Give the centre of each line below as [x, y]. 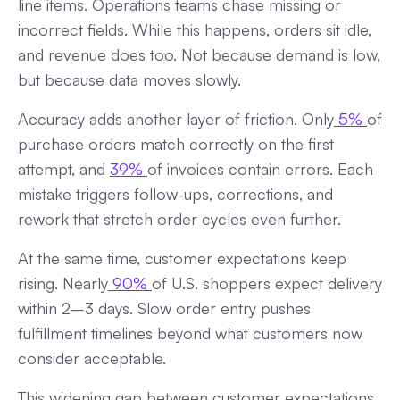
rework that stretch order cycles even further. [179, 218]
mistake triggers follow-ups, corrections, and [175, 193]
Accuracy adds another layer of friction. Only [176, 118]
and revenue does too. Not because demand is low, [199, 54]
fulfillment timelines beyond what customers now [190, 333]
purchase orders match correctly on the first [176, 143]
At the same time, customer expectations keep [182, 258]
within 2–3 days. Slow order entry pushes [164, 308]
